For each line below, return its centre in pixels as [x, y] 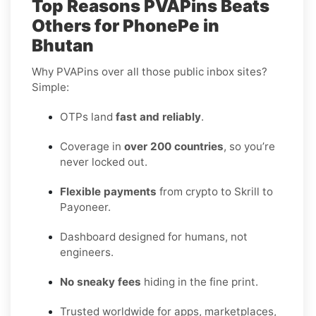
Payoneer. [85, 207]
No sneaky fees [101, 281]
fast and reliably [158, 116]
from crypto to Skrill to [215, 191]
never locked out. [104, 162]
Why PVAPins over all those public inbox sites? [150, 71]
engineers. [87, 252]
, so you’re [249, 146]
